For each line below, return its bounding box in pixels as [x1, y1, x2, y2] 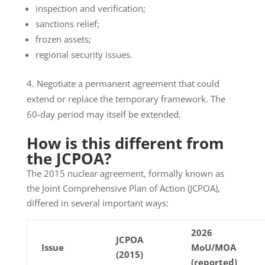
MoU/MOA [190, 241, 236, 254]
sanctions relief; [35, 18, 99, 30]
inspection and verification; [35, 2, 146, 15]
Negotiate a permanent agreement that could [36, 77, 219, 90]
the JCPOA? [26, 148, 111, 170]
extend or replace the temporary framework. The [26, 93, 225, 105]
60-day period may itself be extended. [26, 108, 181, 121]
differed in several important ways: [26, 197, 169, 209]
